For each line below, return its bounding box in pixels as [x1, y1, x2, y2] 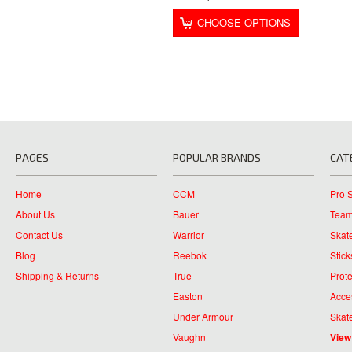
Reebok [173, 248, 207, 262]
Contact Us [16, 228, 63, 242]
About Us [16, 207, 55, 222]
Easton [173, 289, 203, 303]
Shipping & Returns [16, 269, 99, 283]
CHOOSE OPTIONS [197, 15, 291, 31]
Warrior [173, 228, 204, 242]
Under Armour [173, 310, 233, 324]
